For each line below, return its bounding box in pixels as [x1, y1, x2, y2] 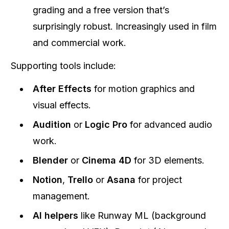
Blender [33, 155, 68, 166]
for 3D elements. [131, 155, 204, 166]
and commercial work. [33, 37, 126, 48]
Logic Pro [85, 119, 127, 130]
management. [33, 191, 90, 201]
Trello [67, 174, 93, 185]
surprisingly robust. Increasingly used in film [33, 21, 217, 32]
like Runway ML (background [78, 210, 206, 221]
